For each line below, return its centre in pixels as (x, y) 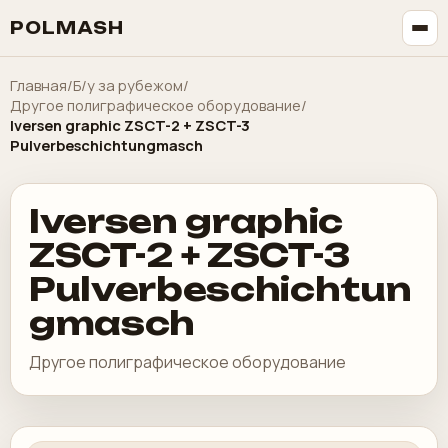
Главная (38, 85)
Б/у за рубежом (128, 85)
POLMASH (67, 28)
